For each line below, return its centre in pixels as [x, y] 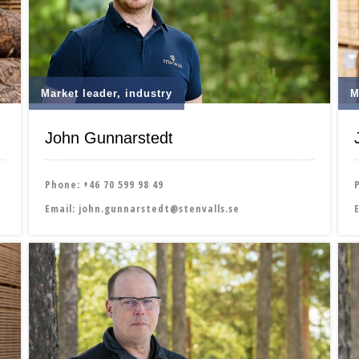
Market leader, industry [106, 93]
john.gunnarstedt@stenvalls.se [159, 208]
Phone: [64, 184]
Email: [61, 208]
